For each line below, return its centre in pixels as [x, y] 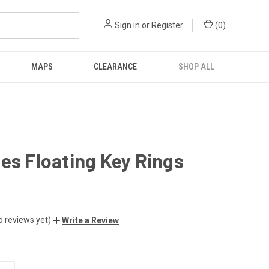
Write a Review [90, 220]
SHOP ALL [196, 67]
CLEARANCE [116, 67]
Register [167, 25]
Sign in [127, 25]
